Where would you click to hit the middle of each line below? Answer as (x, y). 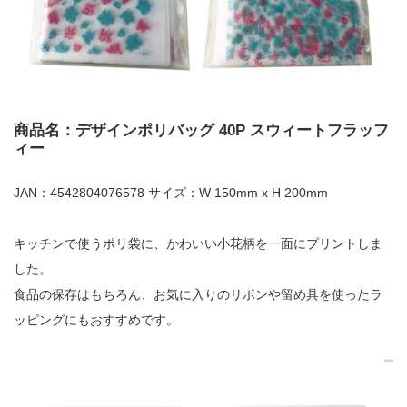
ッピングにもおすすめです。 (96, 319)
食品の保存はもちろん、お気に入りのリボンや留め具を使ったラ (198, 294)
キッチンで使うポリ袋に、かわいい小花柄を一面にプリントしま (198, 243)
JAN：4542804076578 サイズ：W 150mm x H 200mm (171, 192)
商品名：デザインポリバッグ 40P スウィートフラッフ (201, 130)
